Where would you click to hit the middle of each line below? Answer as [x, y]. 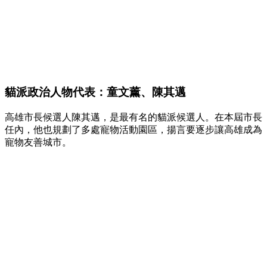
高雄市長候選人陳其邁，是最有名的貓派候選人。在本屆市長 [133, 117]
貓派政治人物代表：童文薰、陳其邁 [95, 92]
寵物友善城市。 [38, 142]
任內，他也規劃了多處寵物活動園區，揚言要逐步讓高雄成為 [133, 129]
